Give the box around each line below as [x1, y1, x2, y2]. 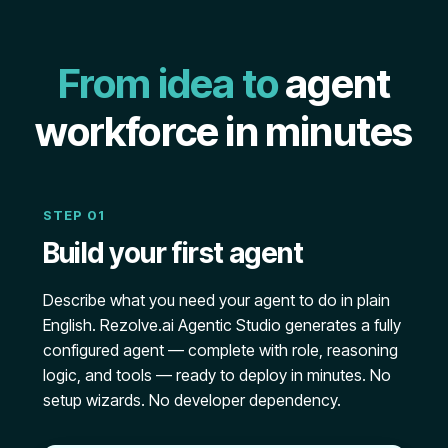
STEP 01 [42, 206, 105, 223]
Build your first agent [42, 235, 304, 270]
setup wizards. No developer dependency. [42, 389, 341, 410]
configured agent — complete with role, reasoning [42, 339, 398, 360]
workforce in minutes [35, 106, 413, 156]
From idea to [57, 58, 286, 108]
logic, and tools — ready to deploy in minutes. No [42, 364, 391, 385]
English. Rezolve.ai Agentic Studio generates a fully [42, 314, 401, 335]
